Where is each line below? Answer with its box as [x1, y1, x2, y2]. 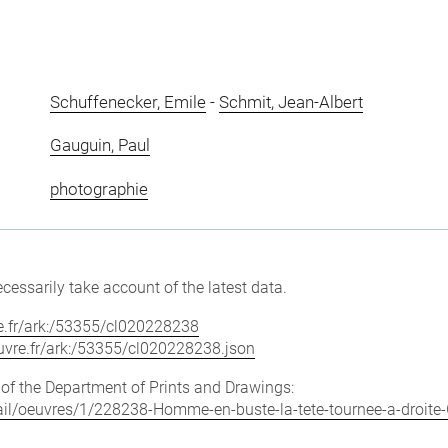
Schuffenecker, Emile [49, 91, 206, 112]
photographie [49, 178, 148, 199]
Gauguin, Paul [49, 135, 150, 155]
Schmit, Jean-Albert [218, 91, 363, 112]
